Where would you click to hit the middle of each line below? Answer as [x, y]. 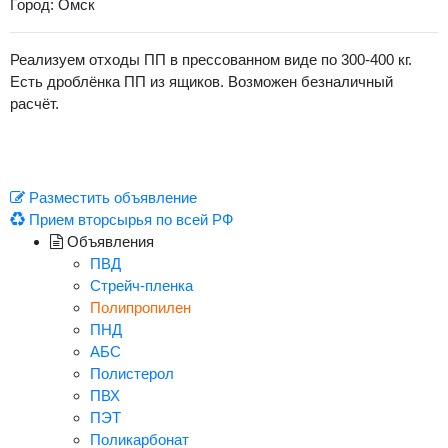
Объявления [108, 241]
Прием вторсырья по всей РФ [129, 219]
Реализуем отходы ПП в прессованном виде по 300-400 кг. [211, 59]
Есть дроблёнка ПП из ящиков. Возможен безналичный [201, 81]
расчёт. [34, 103]
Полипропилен [140, 307]
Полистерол [132, 373]
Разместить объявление [111, 197]
